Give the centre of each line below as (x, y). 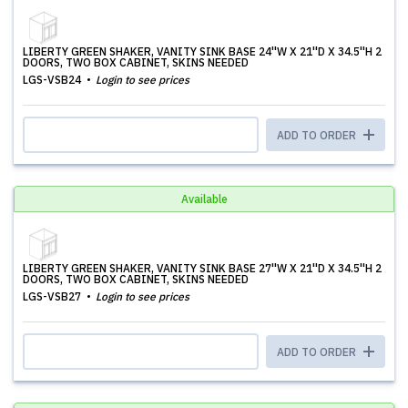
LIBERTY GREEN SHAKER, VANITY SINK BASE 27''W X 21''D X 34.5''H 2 (202, 268)
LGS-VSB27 (53, 296)
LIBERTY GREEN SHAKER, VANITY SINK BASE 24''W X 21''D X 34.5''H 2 (202, 51)
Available (204, 199)
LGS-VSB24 (53, 80)
